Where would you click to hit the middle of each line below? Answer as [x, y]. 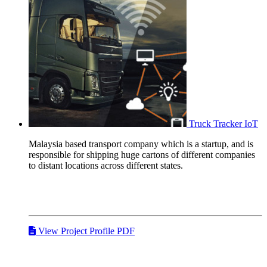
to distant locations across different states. [106, 165]
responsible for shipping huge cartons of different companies [142, 154]
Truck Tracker [215, 123]
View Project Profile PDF [85, 231]
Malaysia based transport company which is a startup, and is [141, 144]
